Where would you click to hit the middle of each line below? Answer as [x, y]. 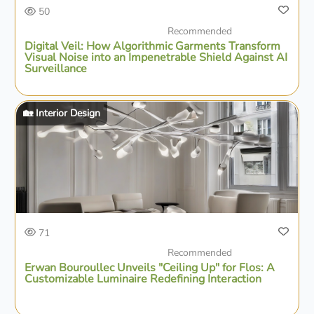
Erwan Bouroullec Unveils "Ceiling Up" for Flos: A [150, 267]
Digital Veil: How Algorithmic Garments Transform [153, 47]
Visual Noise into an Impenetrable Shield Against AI [156, 58]
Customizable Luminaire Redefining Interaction [143, 279]
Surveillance [56, 69]
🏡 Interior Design [61, 113]
